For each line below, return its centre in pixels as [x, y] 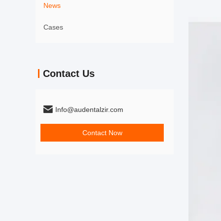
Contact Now [102, 133]
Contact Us [69, 74]
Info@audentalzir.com [89, 110]
